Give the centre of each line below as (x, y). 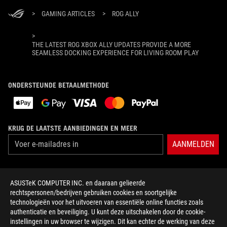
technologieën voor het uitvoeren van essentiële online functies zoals (107, 202)
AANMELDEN (193, 144)
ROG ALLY (125, 13)
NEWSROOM (25, 218)
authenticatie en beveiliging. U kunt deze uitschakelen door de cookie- (108, 212)
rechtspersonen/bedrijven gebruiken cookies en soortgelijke (93, 193)
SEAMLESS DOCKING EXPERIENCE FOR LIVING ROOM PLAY (115, 52)
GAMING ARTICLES (68, 13)
